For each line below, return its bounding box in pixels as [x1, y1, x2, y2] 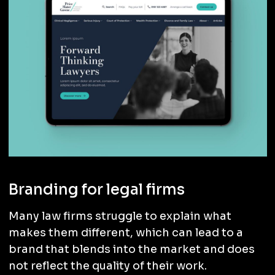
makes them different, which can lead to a [8, 225, 243, 239]
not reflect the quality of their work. [8, 258, 207, 273]
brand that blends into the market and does [8, 242, 255, 256]
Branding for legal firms [8, 180, 185, 199]
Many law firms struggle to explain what [8, 209, 231, 223]
